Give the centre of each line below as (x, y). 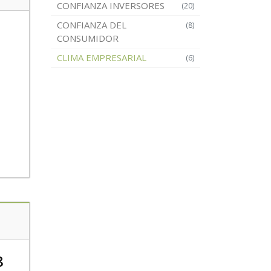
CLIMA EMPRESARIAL (101, 57)
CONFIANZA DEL (91, 25)
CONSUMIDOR (87, 38)
